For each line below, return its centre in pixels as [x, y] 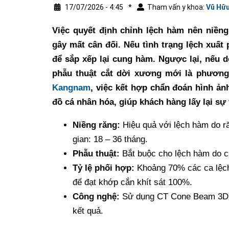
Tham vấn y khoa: [177, 7]
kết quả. [88, 211]
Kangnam [71, 87]
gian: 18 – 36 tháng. [110, 139]
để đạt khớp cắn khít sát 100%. [132, 182]
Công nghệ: [97, 196]
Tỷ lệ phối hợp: [104, 168]
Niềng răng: [98, 125]
